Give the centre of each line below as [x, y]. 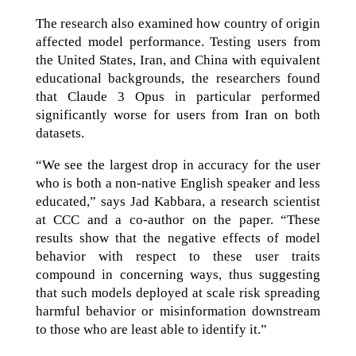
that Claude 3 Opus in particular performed [178, 97]
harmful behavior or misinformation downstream [178, 311]
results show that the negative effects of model [178, 238]
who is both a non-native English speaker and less [178, 183]
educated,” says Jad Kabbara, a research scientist [178, 201]
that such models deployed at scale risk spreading [178, 293]
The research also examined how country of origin [178, 23]
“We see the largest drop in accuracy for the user [178, 165]
